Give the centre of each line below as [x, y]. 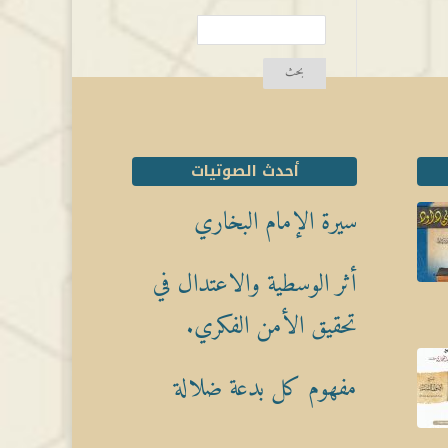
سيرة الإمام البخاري [275, 223]
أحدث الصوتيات [244, 171]
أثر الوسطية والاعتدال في [254, 285]
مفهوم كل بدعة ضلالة [265, 389]
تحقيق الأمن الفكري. [271, 327]
